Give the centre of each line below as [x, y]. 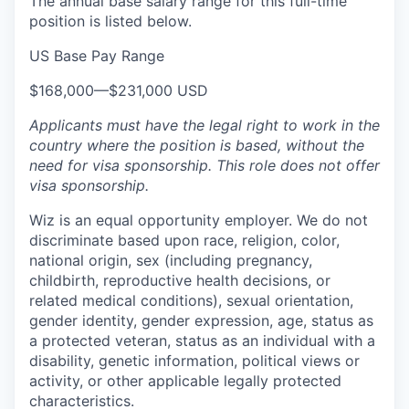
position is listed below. [110, 21]
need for [58, 165]
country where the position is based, [157, 145]
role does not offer [312, 165]
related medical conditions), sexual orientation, [191, 300]
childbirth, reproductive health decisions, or [180, 280]
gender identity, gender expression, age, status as [201, 320]
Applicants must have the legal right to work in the [204, 125]
